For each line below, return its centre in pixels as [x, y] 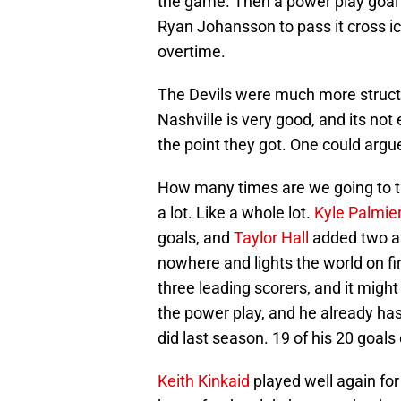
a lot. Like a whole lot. [236, 213]
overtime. [192, 52]
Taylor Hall [271, 238]
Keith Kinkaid [204, 381]
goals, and [196, 238]
